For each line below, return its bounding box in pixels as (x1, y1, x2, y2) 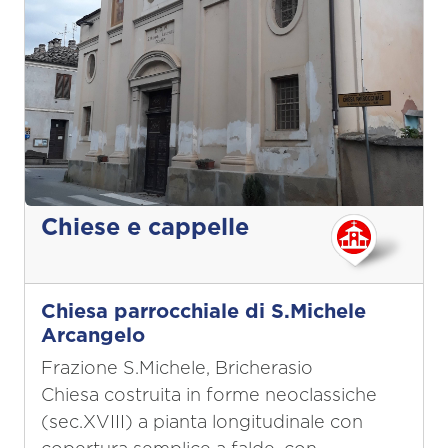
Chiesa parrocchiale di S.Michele (41, 302, 366, 323)
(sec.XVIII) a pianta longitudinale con (41, 414, 363, 433)
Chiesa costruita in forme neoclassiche (41, 387, 377, 406)
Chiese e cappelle (41, 216, 249, 241)
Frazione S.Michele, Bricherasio (41, 360, 313, 379)
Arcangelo (41, 326, 145, 347)
